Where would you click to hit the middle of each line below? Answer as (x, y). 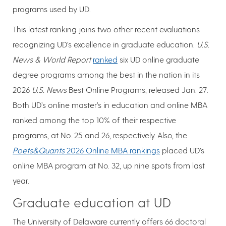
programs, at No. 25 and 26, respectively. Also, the (100, 135)
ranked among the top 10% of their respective (94, 120)
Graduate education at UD (92, 202)
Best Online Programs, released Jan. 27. (137, 90)
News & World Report (52, 60)
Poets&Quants (39, 150)
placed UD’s (182, 150)
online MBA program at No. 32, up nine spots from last (109, 165)
